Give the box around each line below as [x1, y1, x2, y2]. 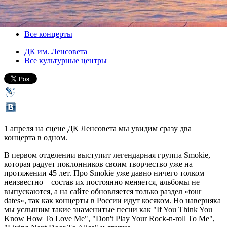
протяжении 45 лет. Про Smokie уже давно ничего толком [4, 168, 204, 177]
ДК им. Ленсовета [24, 47, 87, 56]
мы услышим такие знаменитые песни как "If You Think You [4, 205, 212, 214]
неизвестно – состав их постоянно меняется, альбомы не [4, 177, 200, 186]
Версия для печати [4, 12, 68, 21]
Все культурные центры [24, 56, 107, 65]
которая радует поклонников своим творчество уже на [4, 159, 193, 168]
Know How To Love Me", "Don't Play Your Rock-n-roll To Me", [4, 214, 215, 223]
